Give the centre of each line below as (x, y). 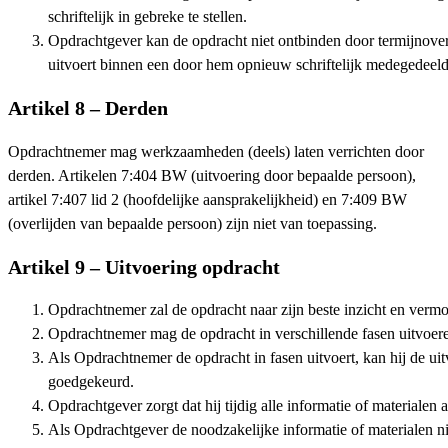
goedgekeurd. (91, 382)
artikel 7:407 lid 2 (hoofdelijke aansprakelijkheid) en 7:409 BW (207, 199)
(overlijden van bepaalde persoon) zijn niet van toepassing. (192, 223)
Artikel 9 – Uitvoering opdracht (144, 266)
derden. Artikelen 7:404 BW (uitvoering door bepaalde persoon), (212, 175)
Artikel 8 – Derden (88, 107)
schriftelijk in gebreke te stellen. (147, 17)
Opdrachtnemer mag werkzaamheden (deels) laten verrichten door (216, 151)
